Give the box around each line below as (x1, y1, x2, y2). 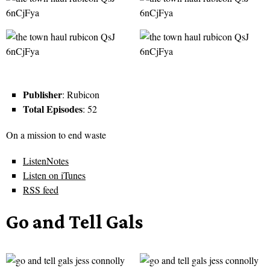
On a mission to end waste (6, 128, 106, 142)
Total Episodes (23, 102, 83, 116)
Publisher (23, 87, 62, 102)
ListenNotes (23, 154, 69, 168)
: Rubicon (62, 88, 99, 101)
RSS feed (23, 183, 58, 196)
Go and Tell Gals (6, 210, 143, 233)
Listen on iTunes (23, 169, 86, 182)
